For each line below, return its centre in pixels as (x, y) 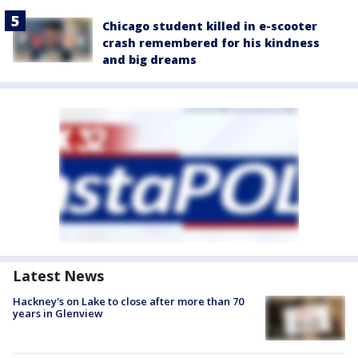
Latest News (58, 275)
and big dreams (149, 59)
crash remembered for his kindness (211, 42)
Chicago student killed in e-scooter (210, 26)
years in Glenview (58, 313)
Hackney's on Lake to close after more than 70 (128, 301)
